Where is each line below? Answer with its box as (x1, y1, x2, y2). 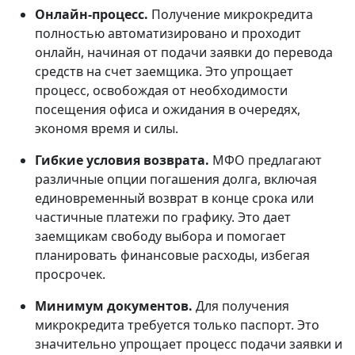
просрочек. (35, 265, 105, 284)
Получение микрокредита (148, 6, 313, 24)
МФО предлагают (212, 151, 322, 170)
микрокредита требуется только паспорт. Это (35, 316, 319, 334)
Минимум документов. (35, 297, 196, 315)
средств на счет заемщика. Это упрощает (35, 63, 293, 81)
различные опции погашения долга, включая (35, 170, 317, 189)
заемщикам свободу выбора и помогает (35, 227, 286, 246)
